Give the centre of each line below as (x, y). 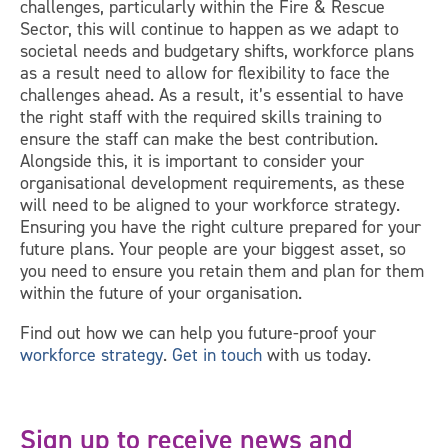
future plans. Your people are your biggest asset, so (213, 249)
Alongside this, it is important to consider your (192, 161)
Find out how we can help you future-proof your (198, 333)
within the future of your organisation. (161, 293)
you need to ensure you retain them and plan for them (222, 271)
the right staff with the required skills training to (201, 117)
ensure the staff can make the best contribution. (199, 139)
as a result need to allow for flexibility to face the (205, 73)
